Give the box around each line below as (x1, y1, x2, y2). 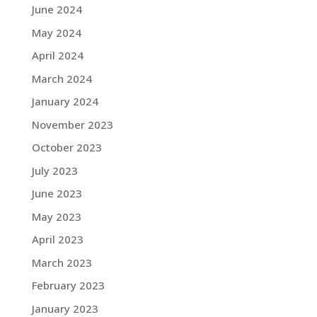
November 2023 (31, 117, 113, 132)
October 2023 (31, 140, 102, 154)
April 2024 (31, 48, 83, 62)
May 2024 (31, 25, 81, 40)
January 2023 (31, 301, 98, 316)
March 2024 (31, 71, 92, 86)
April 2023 (31, 232, 83, 246)
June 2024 (31, 2, 82, 16)
